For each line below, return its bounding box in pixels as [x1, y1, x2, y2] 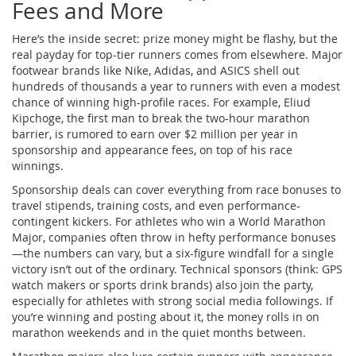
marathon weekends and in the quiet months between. [12, 324, 306, 340]
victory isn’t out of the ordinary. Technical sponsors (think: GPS [12, 261, 342, 277]
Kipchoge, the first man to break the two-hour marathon [12, 110, 310, 126]
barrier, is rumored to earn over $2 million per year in [12, 126, 298, 141]
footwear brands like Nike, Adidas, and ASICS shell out [12, 62, 300, 78]
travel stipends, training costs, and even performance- [12, 197, 300, 213]
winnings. [12, 157, 64, 173]
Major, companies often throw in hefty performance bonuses [12, 229, 336, 245]
